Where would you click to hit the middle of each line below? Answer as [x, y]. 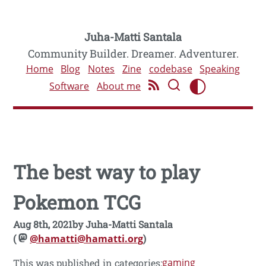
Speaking [220, 69]
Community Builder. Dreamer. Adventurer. [133, 53]
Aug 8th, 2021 [43, 224]
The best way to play [107, 172]
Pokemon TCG [77, 202]
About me [119, 86]
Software [69, 86]
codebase [170, 69]
